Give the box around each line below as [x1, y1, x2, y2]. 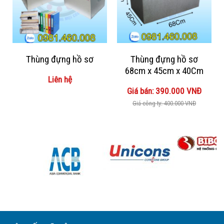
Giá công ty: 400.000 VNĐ [132, 99, 196, 107]
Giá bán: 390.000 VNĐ [127, 85, 201, 96]
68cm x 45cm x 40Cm [125, 64, 203, 76]
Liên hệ [47, 74, 72, 84]
